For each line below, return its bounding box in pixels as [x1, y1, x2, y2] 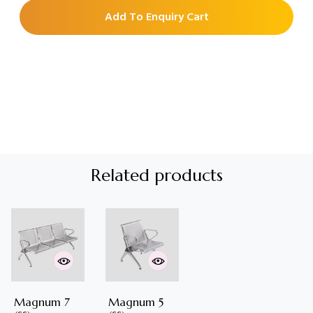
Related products [90, 165, 223, 187]
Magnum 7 [14, 295, 70, 310]
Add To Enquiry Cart [104, 8, 209, 27]
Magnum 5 [108, 295, 164, 310]
